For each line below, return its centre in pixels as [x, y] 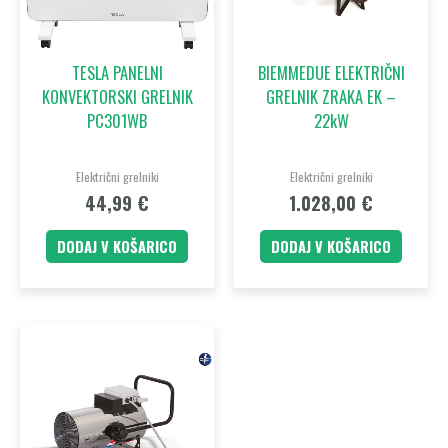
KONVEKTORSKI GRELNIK [117, 96]
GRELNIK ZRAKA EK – [331, 96]
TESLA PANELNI [117, 72]
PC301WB [117, 120]
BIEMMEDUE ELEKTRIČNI [331, 72]
